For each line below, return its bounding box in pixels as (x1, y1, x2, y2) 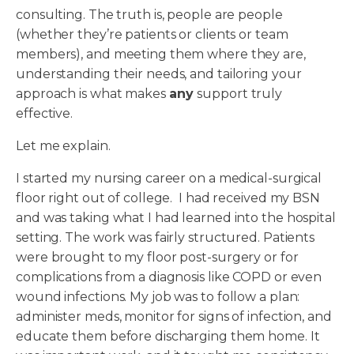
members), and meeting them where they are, (16, 47, 306, 62)
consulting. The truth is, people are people (16, 7, 283, 23)
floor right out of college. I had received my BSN (16, 190, 320, 206)
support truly (197, 86, 283, 102)
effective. (16, 106, 73, 122)
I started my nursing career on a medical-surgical (16, 171, 322, 186)
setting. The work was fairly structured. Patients (16, 230, 315, 246)
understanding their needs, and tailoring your (16, 66, 302, 82)
